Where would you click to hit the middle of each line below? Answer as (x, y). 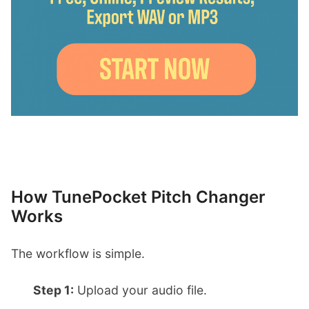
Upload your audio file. (140, 290)
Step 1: (53, 290)
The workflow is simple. (78, 253)
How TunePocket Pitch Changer (138, 197)
